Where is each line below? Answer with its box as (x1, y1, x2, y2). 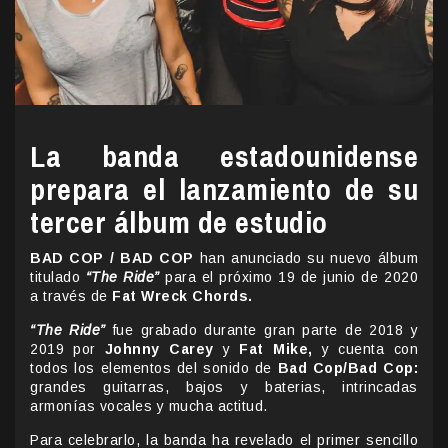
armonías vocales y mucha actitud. (30, 398, 268, 415)
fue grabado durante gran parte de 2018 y (105, 322, 419, 339)
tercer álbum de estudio (30, 202, 328, 243)
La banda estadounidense (30, 136, 418, 177)
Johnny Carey (104, 341, 214, 358)
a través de (30, 288, 112, 305)
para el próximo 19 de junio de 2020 (159, 269, 419, 286)
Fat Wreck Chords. (112, 288, 253, 305)
